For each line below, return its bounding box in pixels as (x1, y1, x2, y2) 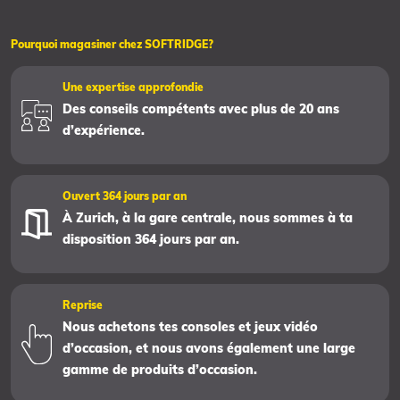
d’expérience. (62, 122, 145, 139)
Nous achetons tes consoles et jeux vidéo (62, 319, 318, 336)
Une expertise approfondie (62, 80, 204, 95)
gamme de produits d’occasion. (62, 362, 257, 379)
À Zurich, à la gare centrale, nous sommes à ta (62, 210, 353, 227)
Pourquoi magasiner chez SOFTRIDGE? (11, 37, 213, 52)
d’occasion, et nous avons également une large (62, 340, 355, 357)
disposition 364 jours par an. (62, 231, 239, 248)
